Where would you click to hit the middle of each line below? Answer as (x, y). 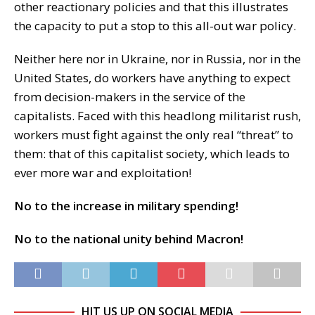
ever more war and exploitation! (103, 172)
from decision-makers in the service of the (130, 96)
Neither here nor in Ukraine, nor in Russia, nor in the (157, 58)
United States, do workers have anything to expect (152, 77)
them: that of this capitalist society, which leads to (152, 153)
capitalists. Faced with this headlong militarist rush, (157, 115)
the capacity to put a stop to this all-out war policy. (155, 25)
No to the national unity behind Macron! (129, 238)
